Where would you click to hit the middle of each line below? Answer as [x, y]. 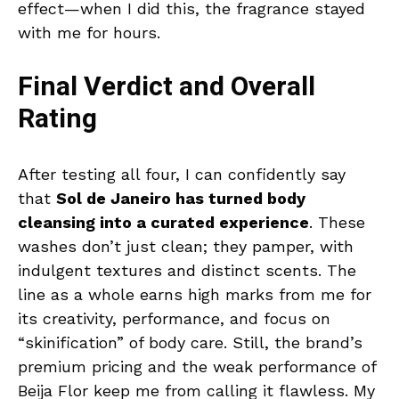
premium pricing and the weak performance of [197, 366]
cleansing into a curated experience [163, 222]
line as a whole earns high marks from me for [195, 294]
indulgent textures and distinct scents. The [187, 270]
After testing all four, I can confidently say [182, 174]
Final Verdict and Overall [167, 87]
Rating [57, 119]
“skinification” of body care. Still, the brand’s [190, 342]
